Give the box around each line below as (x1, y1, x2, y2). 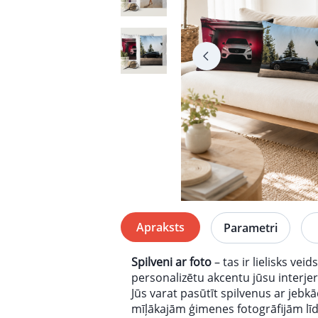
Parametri (223, 219, 278, 236)
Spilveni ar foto (131, 253, 212, 270)
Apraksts (136, 219, 185, 235)
